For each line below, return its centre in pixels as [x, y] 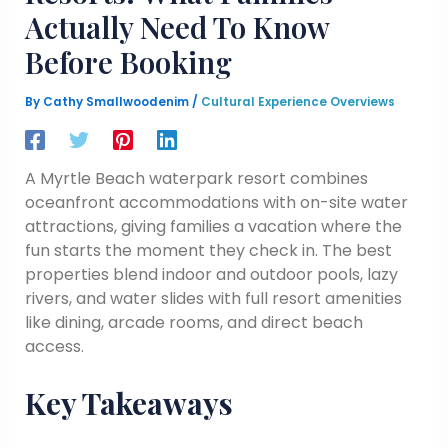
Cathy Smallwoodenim [117, 102]
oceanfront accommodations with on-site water [216, 203]
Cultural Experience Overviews [297, 102]
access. [54, 347]
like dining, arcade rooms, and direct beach [193, 323]
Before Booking [128, 62]
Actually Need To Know [176, 27]
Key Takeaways [128, 402]
